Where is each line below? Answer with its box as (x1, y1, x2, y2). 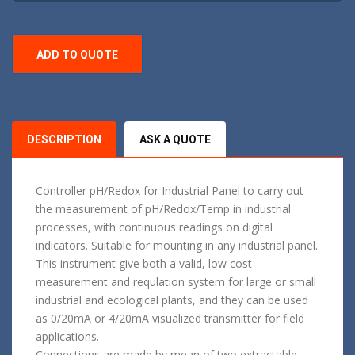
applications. (36, 329, 99, 345)
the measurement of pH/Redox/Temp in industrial (36, 201, 291, 217)
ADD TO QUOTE (36, 48, 118, 62)
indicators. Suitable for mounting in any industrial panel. (36, 238, 318, 254)
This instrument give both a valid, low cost (36, 256, 252, 272)
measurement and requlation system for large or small (36, 274, 316, 290)
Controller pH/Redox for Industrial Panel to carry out (36, 183, 303, 199)
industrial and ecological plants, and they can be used (36, 292, 308, 308)
